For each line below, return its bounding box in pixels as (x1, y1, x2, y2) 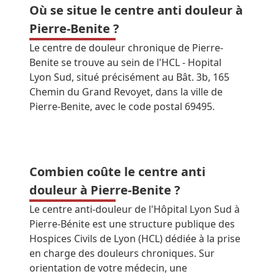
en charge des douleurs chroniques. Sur (29, 246, 215, 260)
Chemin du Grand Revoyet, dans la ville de (29, 85, 223, 98)
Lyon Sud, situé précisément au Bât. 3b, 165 (29, 70, 229, 84)
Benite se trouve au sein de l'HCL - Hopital (29, 56, 221, 69)
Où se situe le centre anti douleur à (29, 2, 243, 18)
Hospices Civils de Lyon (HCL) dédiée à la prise (29, 232, 240, 245)
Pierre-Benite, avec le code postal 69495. (29, 100, 215, 113)
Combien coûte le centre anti (29, 163, 206, 180)
